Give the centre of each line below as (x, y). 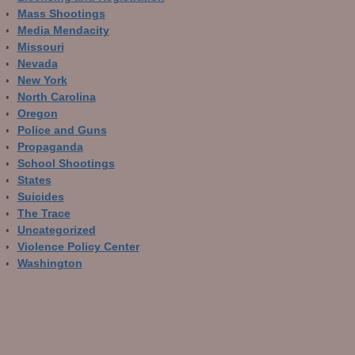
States (34, 180)
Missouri (40, 47)
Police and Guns (62, 130)
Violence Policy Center (78, 246)
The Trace (44, 213)
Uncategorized (56, 230)
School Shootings (66, 163)
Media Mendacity (63, 30)
